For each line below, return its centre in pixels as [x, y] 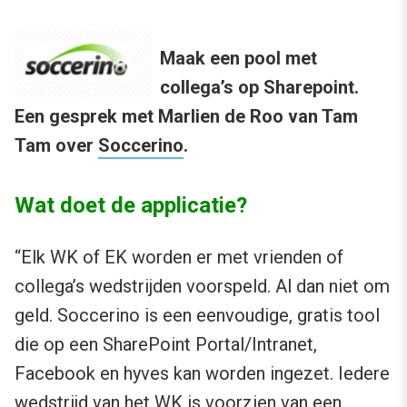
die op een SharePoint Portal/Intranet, [166, 344]
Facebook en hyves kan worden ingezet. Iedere [202, 373]
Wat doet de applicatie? [131, 205]
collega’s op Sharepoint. [259, 87]
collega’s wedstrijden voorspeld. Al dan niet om [202, 286]
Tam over [56, 145]
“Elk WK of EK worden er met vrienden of [179, 257]
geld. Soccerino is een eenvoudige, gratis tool [197, 315]
